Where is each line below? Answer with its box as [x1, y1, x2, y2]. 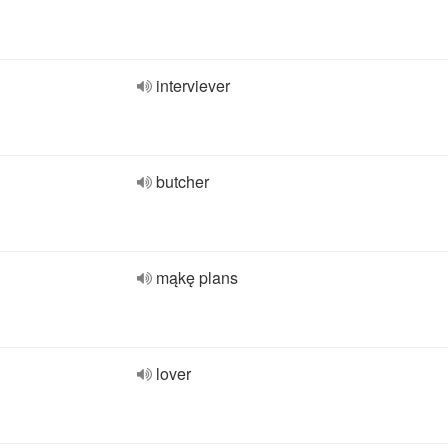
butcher [156, 170, 209, 193]
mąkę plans [156, 266, 238, 289]
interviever [156, 74, 230, 97]
